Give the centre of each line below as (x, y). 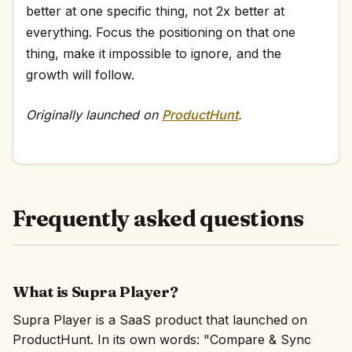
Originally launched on (94, 115)
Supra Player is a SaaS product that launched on (160, 320)
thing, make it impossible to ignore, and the (154, 53)
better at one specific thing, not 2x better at (155, 11)
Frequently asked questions (158, 218)
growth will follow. (80, 75)
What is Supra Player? (95, 291)
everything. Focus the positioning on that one (161, 32)
